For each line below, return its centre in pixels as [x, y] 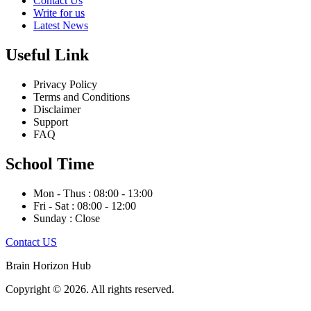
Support [51, 121]
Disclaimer [57, 109]
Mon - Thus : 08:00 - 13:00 [93, 193]
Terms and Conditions [82, 96]
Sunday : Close [67, 218]
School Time [50, 163]
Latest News [61, 25]
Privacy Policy [65, 84]
